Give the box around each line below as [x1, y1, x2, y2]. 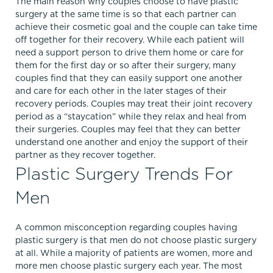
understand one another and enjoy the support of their [15, 136, 248, 148]
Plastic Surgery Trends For [15, 161, 233, 185]
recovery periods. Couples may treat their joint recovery [15, 97, 252, 110]
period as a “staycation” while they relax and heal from [15, 110, 246, 122]
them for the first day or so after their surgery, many [15, 59, 236, 71]
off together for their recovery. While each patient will [15, 34, 244, 46]
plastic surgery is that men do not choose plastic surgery [15, 234, 257, 246]
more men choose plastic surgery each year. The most [15, 260, 243, 272]
